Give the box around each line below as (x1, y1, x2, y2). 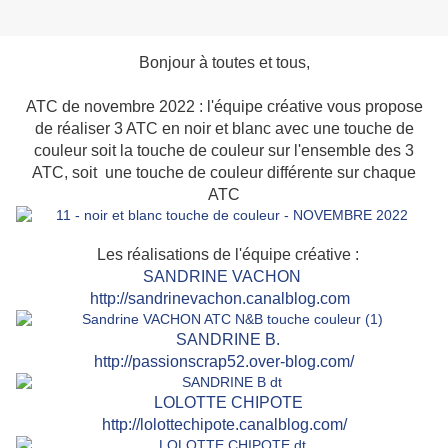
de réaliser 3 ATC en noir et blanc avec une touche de (34, 120, 414, 138)
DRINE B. (210, 331, 280, 349)
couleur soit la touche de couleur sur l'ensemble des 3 (34, 142, 414, 160)
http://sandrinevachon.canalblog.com (90, 290, 350, 308)
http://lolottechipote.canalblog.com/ (101, 416, 347, 434)
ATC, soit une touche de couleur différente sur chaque (32, 164, 416, 182)
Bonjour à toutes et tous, (138, 54, 310, 72)
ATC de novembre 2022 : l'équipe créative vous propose (25, 98, 423, 116)
